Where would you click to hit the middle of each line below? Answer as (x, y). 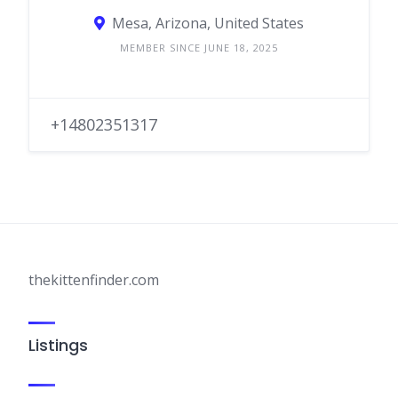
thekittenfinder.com (94, 280)
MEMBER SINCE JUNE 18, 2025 (199, 48)
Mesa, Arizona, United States (208, 23)
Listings (58, 345)
